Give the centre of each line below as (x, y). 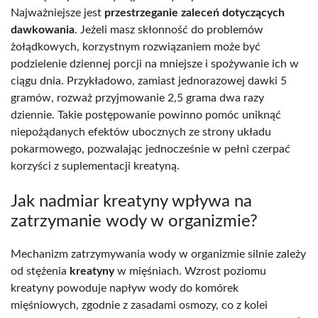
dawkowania (43, 29)
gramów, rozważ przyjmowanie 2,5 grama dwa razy (137, 98)
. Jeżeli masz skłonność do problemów (169, 29)
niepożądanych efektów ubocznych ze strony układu (141, 132)
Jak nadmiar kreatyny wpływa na (131, 201)
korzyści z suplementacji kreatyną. (95, 166)
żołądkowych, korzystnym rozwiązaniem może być (136, 46)
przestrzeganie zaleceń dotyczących (194, 12)
